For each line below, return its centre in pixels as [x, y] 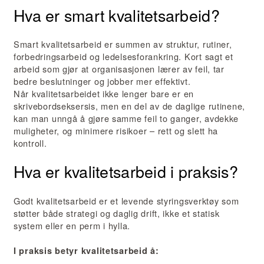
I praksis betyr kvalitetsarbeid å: [86, 250]
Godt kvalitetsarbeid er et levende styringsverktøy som [126, 200]
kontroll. [30, 143]
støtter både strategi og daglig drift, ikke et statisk [117, 213]
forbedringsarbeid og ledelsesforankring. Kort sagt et [123, 57]
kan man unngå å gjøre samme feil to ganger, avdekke [126, 118]
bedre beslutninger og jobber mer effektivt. [102, 81]
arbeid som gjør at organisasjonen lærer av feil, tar [119, 69]
